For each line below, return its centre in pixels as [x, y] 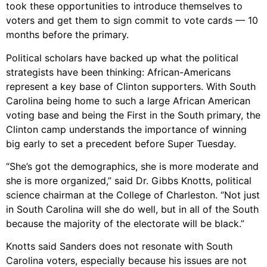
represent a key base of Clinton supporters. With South [131, 86]
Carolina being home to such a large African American [128, 100]
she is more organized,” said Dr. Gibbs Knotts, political [129, 180]
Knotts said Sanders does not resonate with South [119, 246]
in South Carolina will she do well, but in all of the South [132, 209]
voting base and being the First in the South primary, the [133, 115]
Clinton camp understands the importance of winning [126, 129]
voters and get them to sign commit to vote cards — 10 [132, 21]
